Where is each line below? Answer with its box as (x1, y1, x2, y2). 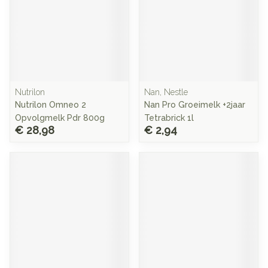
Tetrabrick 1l (144, 113, 194, 123)
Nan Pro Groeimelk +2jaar (144, 100, 245, 109)
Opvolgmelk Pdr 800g (15, 113, 105, 123)
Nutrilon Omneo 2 (15, 100, 86, 109)
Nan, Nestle (144, 87, 188, 97)
